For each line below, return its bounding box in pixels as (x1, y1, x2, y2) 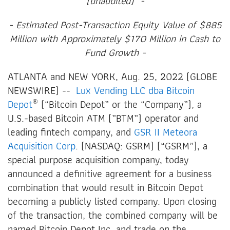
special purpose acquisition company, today (8, 151, 189, 168)
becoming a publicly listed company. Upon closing (8, 193, 217, 209)
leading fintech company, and (8, 123, 134, 140)
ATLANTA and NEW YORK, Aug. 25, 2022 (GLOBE (8, 68, 217, 85)
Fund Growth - (84, 44, 146, 61)
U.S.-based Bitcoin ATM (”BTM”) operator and (8, 109, 199, 126)
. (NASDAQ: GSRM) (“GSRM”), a (75, 137, 207, 154)
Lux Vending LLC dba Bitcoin (76, 82, 195, 99)
